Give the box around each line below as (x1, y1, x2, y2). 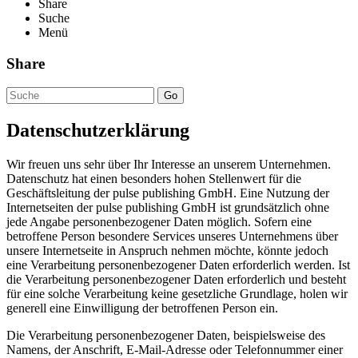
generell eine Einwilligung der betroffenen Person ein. (6, 301, 278, 316)
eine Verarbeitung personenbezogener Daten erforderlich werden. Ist (6, 258, 350, 272)
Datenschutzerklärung (6, 120, 189, 141)
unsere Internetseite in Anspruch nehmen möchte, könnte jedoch (6, 244, 328, 258)
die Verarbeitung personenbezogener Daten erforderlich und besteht (6, 272, 346, 287)
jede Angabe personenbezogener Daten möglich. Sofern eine (6, 215, 312, 229)
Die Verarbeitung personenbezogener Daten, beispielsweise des (6, 328, 325, 343)
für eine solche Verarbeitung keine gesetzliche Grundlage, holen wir (6, 287, 348, 301)
